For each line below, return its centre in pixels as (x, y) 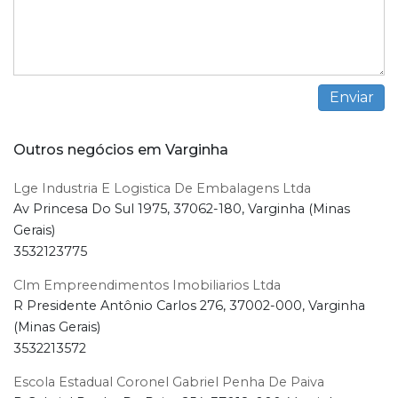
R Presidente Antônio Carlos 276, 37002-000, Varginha (189, 306)
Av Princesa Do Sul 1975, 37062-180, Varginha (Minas (182, 209)
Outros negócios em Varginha (121, 150)
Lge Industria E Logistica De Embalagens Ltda (162, 189)
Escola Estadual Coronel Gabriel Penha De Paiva (169, 382)
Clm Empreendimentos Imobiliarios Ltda (147, 286)
